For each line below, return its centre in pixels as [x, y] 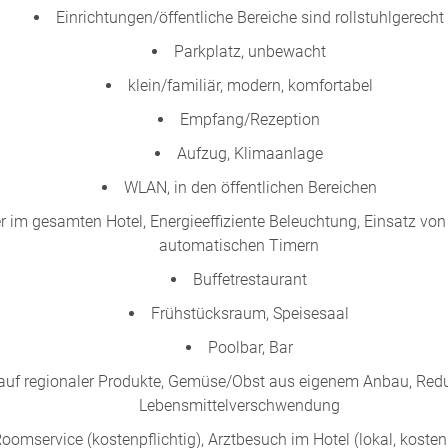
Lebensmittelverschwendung [239, 405]
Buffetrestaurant [250, 279]
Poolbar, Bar [250, 347]
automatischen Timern [239, 245]
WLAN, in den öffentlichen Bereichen [250, 187]
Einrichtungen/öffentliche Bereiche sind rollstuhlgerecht [250, 17]
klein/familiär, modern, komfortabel [250, 85]
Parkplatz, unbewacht [250, 51]
